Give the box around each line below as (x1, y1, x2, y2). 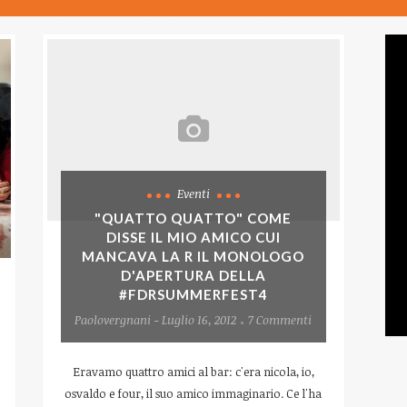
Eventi (176, 184, 210, 202)
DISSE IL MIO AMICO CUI (105, 228, 281, 245)
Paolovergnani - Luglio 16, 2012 (74, 311, 237, 328)
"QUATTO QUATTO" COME (94, 209, 293, 226)
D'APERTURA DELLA (120, 266, 266, 283)
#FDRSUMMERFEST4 (118, 285, 268, 303)
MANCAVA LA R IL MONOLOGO (82, 247, 305, 264)
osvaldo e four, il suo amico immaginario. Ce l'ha (65, 384, 323, 402)
